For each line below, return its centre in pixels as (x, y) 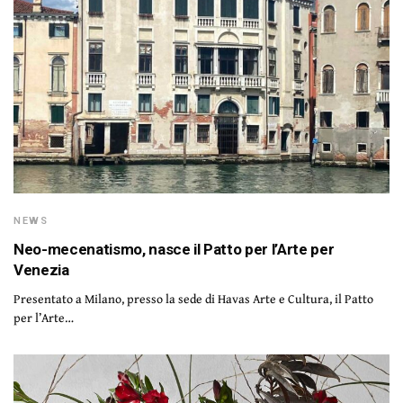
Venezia (41, 269)
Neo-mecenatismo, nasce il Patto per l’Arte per (174, 249)
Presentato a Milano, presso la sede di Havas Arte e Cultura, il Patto (193, 298)
